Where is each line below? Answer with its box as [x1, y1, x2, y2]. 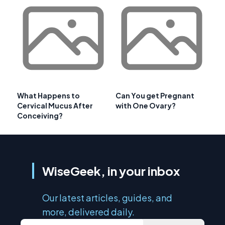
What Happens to [17, 90, 80, 100]
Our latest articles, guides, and [42, 191, 172, 203]
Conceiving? [17, 110, 63, 120]
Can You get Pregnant [116, 90, 194, 100]
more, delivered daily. [42, 205, 135, 217]
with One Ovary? [116, 100, 176, 110]
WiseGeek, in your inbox [42, 163, 180, 178]
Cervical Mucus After [17, 100, 93, 110]
